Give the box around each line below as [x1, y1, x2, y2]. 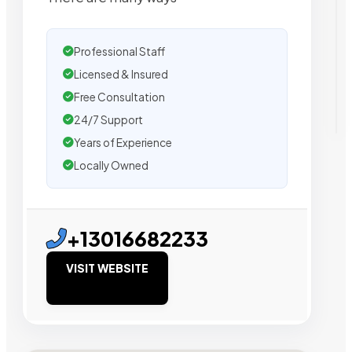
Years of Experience [74, 135, 172, 149]
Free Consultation [74, 90, 165, 104]
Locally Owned [74, 158, 148, 172]
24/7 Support [74, 112, 143, 126]
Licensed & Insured [74, 67, 168, 81]
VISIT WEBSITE [66, 260, 148, 275]
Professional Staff [74, 44, 165, 58]
